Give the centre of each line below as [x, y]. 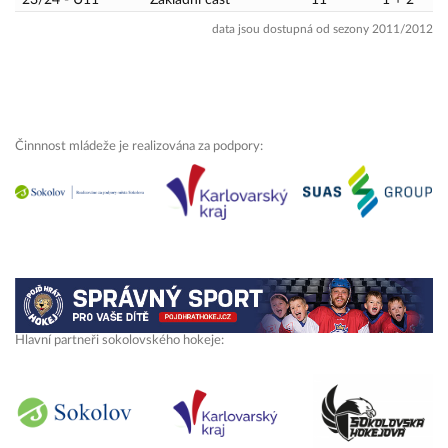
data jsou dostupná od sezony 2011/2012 [322, 29]
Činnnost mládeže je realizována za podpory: [139, 146]
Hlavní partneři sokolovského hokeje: [119, 340]
